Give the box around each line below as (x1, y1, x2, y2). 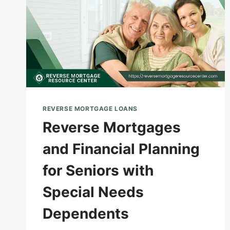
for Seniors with (43, 162, 154, 180)
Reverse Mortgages (43, 119, 181, 137)
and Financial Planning (43, 140, 200, 158)
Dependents (43, 205, 129, 223)
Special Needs (43, 183, 144, 201)
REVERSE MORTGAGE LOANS (43, 105, 138, 113)
